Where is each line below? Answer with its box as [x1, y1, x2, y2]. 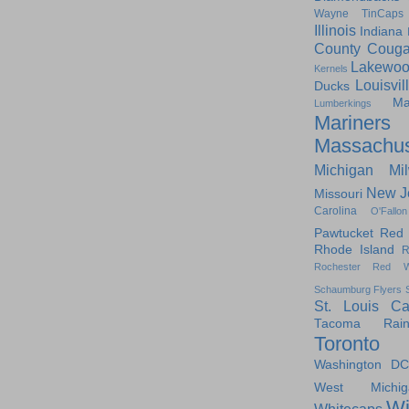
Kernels [314, 62, 348, 74]
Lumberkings [314, 97, 372, 109]
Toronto [314, 331, 380, 355]
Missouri [314, 186, 362, 201]
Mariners [314, 110, 391, 134]
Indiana [360, 24, 404, 38]
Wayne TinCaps [314, 6, 404, 20]
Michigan [314, 161, 373, 178]
